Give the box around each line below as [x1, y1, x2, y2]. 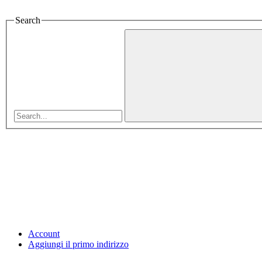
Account [28, 228, 60, 239]
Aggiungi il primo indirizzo [28, 239, 129, 249]
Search [15, 15, 40, 25]
